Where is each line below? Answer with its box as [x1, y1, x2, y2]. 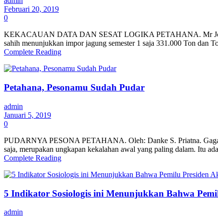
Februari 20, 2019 [4, 5, 59, 14]
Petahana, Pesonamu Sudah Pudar [4, 82, 145, 93]
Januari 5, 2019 [4, 110, 51, 119]
